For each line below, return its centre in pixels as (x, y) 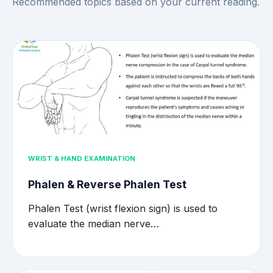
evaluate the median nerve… (94, 224)
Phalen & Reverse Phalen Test (107, 185)
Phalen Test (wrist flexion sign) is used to (123, 209)
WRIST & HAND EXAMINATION (82, 158)
